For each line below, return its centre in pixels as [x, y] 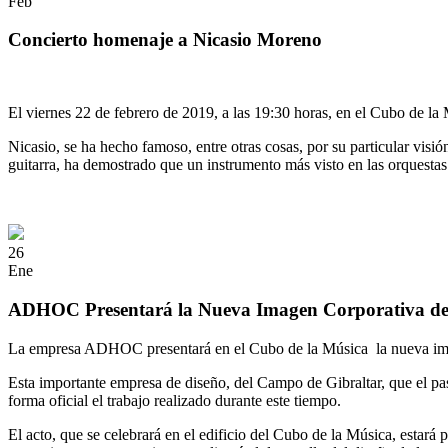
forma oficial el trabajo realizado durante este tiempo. [174, 400]
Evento [30, 79]
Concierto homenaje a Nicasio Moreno [165, 40]
